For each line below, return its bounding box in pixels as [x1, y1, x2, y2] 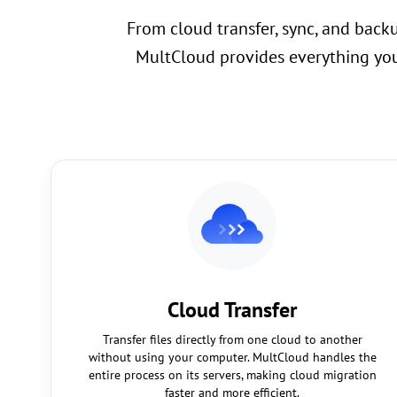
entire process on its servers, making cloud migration [88, 367, 377, 383]
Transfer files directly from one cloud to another [102, 331, 362, 347]
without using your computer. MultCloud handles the [88, 349, 377, 365]
